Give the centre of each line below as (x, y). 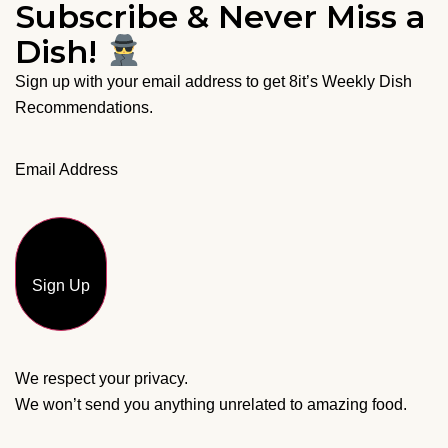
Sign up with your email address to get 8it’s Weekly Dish (213, 81)
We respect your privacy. (101, 378)
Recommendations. (84, 107)
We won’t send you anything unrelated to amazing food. (211, 404)
